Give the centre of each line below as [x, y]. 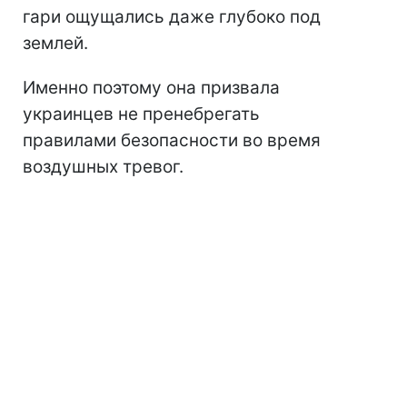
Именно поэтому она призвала [151, 87]
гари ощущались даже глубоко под [172, 16]
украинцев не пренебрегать [141, 114]
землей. [55, 43]
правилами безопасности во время [172, 140]
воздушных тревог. [103, 166]
